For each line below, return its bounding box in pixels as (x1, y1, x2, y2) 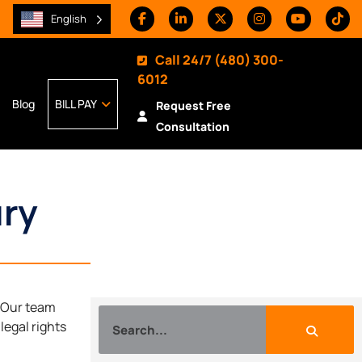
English (50, 11, 86, 26)
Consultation (155, 119, 229, 134)
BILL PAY (55, 96, 98, 112)
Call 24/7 (153, 51, 215, 69)
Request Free (155, 98, 231, 113)
